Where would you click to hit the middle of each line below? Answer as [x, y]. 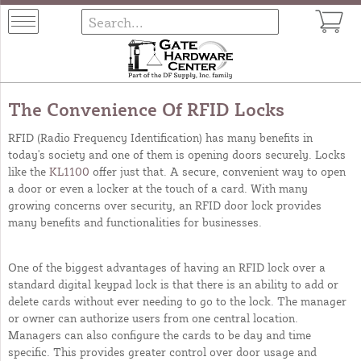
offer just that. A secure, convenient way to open [218, 171]
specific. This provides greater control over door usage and [162, 351]
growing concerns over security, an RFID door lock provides [165, 205]
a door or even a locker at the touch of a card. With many [158, 188]
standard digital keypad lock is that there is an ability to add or [173, 284]
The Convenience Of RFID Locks [146, 109]
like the [29, 171]
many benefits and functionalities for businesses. [135, 222]
